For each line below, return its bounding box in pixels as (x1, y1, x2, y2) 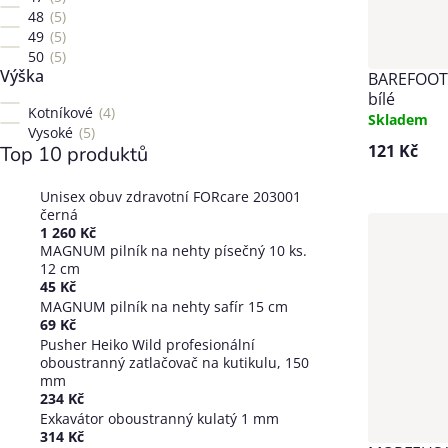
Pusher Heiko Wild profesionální (40, 335, 255, 354)
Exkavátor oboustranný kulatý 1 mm (40, 409, 279, 428)
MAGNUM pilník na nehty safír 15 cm (40, 297, 288, 316)
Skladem (368, 109, 428, 129)
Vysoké (28, 123, 77, 142)
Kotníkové (28, 103, 97, 122)
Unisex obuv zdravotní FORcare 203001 (40, 187, 301, 206)
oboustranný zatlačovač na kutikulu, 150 (40, 353, 309, 372)
